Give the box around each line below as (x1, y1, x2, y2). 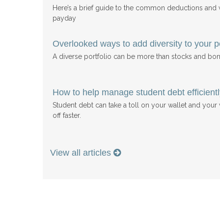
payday (53, 14, 76, 22)
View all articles (50, 147, 113, 158)
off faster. (53, 111, 81, 119)
